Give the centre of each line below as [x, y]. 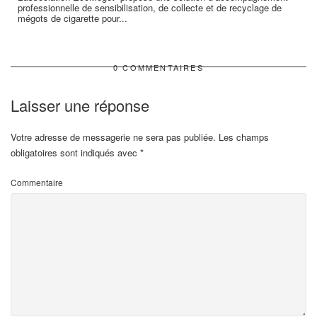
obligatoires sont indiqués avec [75, 153]
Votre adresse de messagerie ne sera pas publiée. [113, 137]
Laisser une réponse [80, 105]
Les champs [242, 137]
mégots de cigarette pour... [73, 18]
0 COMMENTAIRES [158, 68]
